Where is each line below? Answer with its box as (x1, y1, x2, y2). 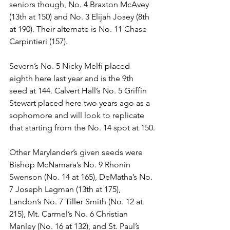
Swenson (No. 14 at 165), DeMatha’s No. (9, 172, 155, 182)
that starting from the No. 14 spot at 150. (9, 123, 155, 133)
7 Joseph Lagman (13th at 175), (9, 184, 123, 195)
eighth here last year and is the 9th (9, 73, 136, 84)
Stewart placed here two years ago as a (9, 98, 152, 108)
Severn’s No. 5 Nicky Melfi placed (9, 61, 132, 71)
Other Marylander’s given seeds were (9, 147, 145, 158)
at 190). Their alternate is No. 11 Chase (9, 24, 149, 34)
